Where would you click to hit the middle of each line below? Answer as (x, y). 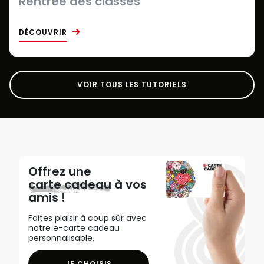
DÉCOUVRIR (43, 32)
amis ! (47, 197)
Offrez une (60, 171)
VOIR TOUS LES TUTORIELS (132, 85)
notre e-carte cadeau (74, 228)
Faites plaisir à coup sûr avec (88, 218)
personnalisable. (61, 238)
